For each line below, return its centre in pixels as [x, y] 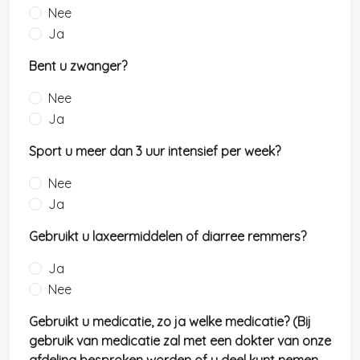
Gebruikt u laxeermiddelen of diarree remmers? [168, 236]
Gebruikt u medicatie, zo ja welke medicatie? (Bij [170, 321]
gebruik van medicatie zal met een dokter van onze [180, 341]
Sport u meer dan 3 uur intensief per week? [155, 151]
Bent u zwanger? [78, 66]
